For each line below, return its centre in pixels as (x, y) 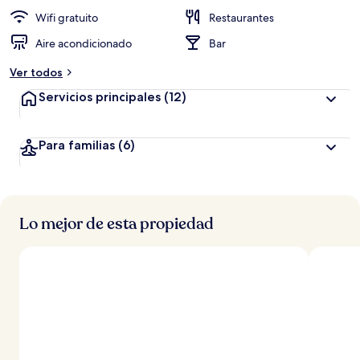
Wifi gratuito (67, 18)
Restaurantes (241, 18)
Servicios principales (100, 97)
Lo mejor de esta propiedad (117, 224)
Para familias (77, 145)
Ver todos (36, 72)
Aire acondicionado (84, 43)
